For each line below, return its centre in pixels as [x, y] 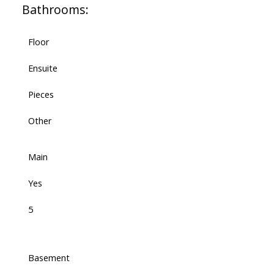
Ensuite [43, 68]
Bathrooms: [55, 10]
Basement [49, 258]
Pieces [41, 94]
